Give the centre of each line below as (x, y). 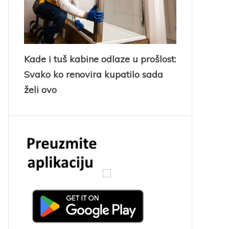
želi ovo (40, 90)
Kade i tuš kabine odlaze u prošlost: (100, 59)
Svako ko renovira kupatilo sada (93, 75)
